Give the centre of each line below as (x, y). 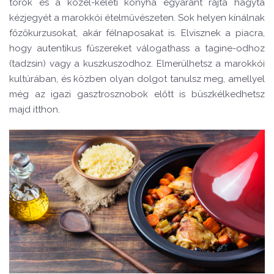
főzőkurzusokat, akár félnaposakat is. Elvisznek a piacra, (137, 33)
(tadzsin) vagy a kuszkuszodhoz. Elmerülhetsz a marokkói (137, 64)
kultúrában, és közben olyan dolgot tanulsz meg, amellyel (137, 79)
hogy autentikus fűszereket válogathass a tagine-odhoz (137, 49)
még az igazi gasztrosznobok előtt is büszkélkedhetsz (137, 94)
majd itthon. (35, 110)
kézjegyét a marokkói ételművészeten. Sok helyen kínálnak (137, 18)
